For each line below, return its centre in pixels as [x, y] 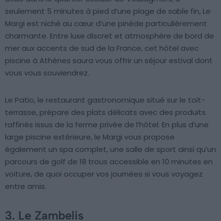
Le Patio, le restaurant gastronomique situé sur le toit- [105, 100]
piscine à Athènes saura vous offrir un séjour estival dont [109, 60]
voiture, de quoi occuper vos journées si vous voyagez [104, 174]
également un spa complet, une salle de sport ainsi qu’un [110, 149]
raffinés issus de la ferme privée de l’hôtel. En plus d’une [107, 124]
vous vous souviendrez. [47, 73]
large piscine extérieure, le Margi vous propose [90, 137]
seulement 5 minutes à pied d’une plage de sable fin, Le [108, 11]
